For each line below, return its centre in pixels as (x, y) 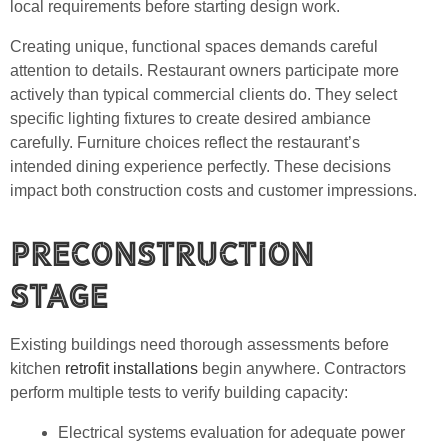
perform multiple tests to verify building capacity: (179, 393)
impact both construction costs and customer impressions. (213, 190)
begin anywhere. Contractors (302, 369)
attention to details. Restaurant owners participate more (204, 70)
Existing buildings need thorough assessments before (199, 345)
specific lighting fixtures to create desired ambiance (190, 118)
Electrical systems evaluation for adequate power (231, 433)
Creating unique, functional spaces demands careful (194, 46)
